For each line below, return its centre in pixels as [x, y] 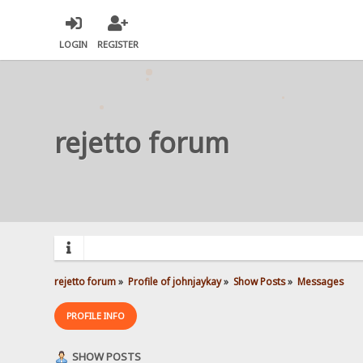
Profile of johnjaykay [175, 281]
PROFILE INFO [96, 315]
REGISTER [118, 45]
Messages [320, 281]
